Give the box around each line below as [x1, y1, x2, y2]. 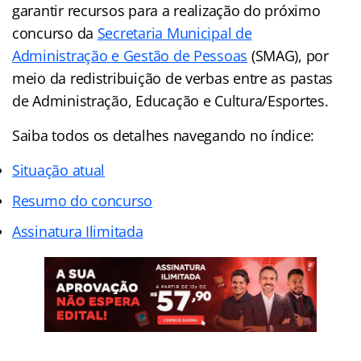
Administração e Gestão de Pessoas [12, 45, 248, 65]
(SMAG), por [247, 45, 329, 65]
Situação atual [12, 160, 106, 180]
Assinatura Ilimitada [12, 221, 143, 241]
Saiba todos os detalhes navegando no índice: [12, 125, 315, 145]
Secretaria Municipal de [97, 23, 252, 43]
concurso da [12, 23, 98, 43]
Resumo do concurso [12, 190, 153, 210]
